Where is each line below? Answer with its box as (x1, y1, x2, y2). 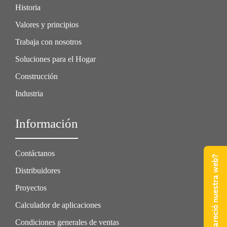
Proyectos (15, 183, 47, 193)
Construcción (15, 72, 58, 81)
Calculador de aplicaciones (15, 201, 101, 210)
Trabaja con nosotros (15, 37, 82, 47)
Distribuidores (15, 166, 60, 175)
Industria (15, 89, 43, 98)
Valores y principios (15, 20, 79, 29)
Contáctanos (15, 149, 55, 158)
